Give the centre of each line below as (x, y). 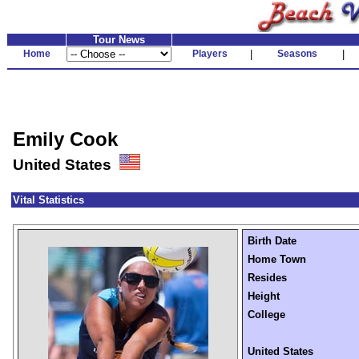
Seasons (297, 54)
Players (210, 54)
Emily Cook (65, 139)
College (266, 315)
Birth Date (272, 241)
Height (264, 296)
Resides (267, 278)
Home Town (277, 259)
